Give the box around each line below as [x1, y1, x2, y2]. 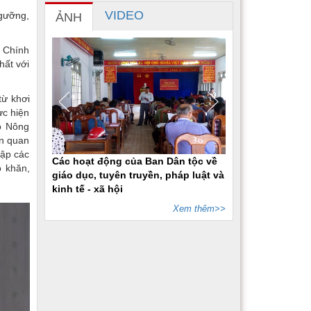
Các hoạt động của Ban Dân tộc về [51, 155, 217, 167]
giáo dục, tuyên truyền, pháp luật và [51, 169, 224, 180]
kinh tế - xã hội [51, 183, 123, 194]
